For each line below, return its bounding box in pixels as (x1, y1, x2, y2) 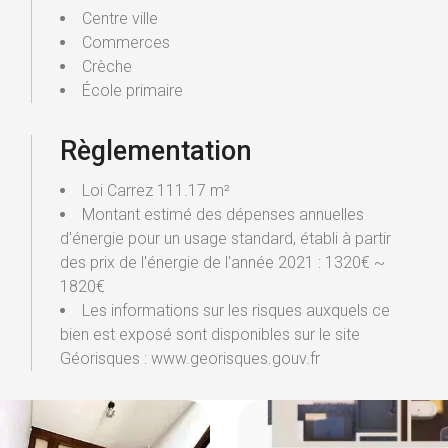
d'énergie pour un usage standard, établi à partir (59, 229, 391, 249)
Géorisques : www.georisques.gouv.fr (59, 349, 320, 369)
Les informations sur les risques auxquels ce (81, 301, 390, 321)
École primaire (81, 81, 183, 101)
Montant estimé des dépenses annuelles (81, 205, 364, 225)
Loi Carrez (81, 181, 157, 201)
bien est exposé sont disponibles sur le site (59, 325, 360, 345)
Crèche (81, 57, 132, 77)
